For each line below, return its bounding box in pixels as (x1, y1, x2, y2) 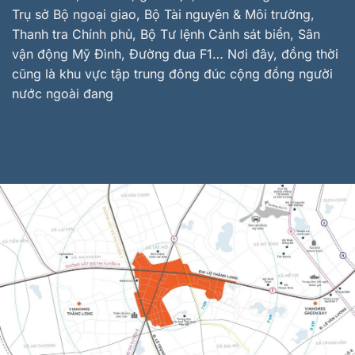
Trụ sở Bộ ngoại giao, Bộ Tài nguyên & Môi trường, (12, 6, 315, 22)
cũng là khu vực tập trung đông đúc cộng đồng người (12, 65, 333, 82)
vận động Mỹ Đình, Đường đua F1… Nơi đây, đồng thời (12, 45, 338, 62)
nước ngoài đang (12, 85, 113, 101)
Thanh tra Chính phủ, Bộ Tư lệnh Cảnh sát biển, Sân (12, 25, 320, 42)
